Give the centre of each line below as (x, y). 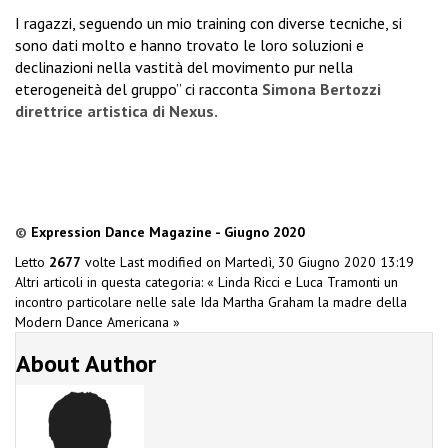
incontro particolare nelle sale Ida (119, 302)
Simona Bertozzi (321, 89)
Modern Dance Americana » (97, 322)
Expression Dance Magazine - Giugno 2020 (168, 232)
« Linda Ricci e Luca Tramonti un (302, 282)
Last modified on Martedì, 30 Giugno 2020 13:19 (267, 262)
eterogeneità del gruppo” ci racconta (138, 89)
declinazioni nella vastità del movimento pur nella (184, 67)
